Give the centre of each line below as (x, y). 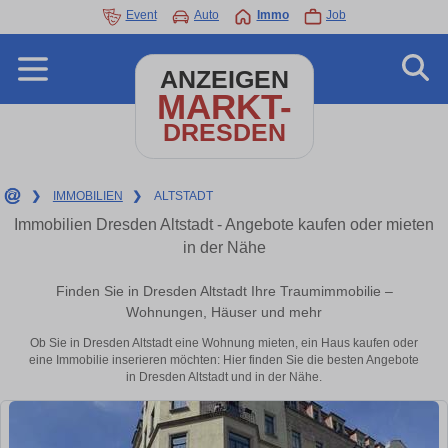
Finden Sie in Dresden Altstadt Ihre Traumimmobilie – (224, 291)
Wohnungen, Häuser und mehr (224, 312)
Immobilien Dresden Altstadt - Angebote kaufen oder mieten (224, 224)
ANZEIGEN (224, 79)
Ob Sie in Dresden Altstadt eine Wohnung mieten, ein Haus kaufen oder (224, 343)
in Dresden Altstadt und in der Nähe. (224, 377)
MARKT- (224, 106)
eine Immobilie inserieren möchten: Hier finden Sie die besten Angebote (224, 360)
